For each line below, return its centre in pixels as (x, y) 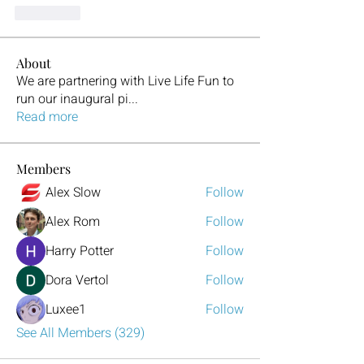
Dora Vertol (77, 280)
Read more (47, 117)
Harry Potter (80, 251)
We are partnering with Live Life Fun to (125, 81)
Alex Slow (73, 193)
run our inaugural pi (72, 99)
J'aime (53, 13)
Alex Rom (73, 222)
